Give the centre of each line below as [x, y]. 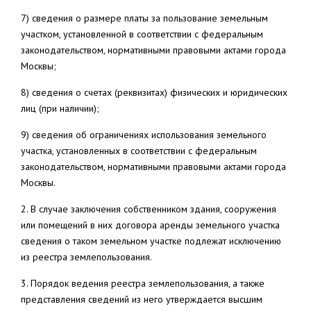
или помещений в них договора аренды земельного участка [150, 225]
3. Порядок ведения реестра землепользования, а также [143, 283]
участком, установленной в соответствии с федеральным [142, 34]
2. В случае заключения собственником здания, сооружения [149, 209]
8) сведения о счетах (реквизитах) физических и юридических [154, 92]
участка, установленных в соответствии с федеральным [139, 151]
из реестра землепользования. [86, 257]
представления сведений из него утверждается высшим [142, 299]
